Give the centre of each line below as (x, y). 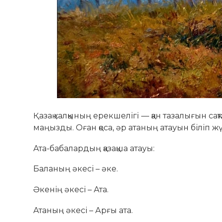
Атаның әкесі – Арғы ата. (83, 210)
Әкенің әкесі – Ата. (71, 190)
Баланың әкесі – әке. (76, 169)
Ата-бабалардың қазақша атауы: (94, 148)
